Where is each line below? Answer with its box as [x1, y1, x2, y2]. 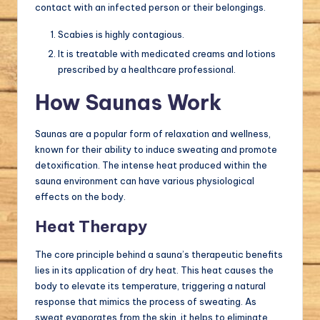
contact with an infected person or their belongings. [35, 1, 266, 14]
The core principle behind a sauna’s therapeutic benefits [35, 249, 283, 261]
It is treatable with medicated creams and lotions [58, 48, 276, 60]
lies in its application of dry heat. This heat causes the [35, 264, 274, 276]
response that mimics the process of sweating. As [35, 296, 256, 308]
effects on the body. [35, 191, 126, 203]
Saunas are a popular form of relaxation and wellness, [35, 128, 271, 140]
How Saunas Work [35, 89, 221, 116]
